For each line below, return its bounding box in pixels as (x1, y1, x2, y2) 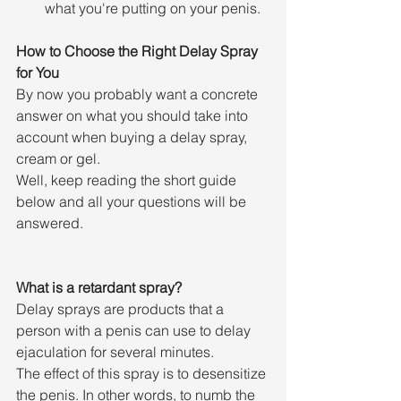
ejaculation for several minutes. (16, 343, 214, 361)
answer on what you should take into (16, 107, 252, 124)
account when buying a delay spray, (16, 128, 251, 146)
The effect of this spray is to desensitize (16, 364, 269, 382)
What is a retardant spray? (16, 278, 182, 296)
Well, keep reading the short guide (16, 171, 240, 189)
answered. (16, 214, 83, 232)
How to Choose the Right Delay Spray (16, 42, 261, 60)
